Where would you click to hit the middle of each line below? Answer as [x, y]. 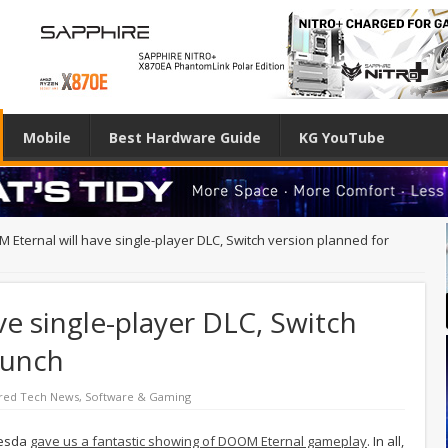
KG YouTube [342, 137]
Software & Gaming [138, 396]
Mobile [47, 137]
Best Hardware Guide [185, 137]
